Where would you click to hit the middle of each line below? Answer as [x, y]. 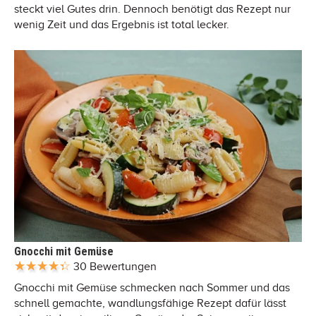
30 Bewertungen [115, 266]
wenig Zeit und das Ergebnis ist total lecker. [122, 24]
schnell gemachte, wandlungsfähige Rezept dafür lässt [150, 303]
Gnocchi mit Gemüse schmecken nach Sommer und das [152, 287]
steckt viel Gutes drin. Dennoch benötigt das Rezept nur [152, 9]
